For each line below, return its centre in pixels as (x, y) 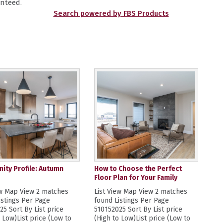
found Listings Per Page (131, 200)
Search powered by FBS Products (111, 13)
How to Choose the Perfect (138, 169)
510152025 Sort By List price (138, 209)
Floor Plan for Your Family (136, 178)
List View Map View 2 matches (140, 192)
